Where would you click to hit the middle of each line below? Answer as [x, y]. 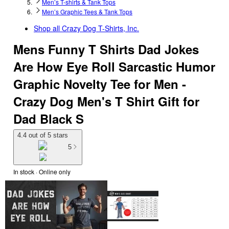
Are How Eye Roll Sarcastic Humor [114, 66]
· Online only [52, 171]
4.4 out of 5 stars [43, 135]
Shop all [48, 28]
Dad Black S [49, 119]
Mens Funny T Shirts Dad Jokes [106, 49]
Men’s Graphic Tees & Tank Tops [87, 12]
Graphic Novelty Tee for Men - [100, 84]
